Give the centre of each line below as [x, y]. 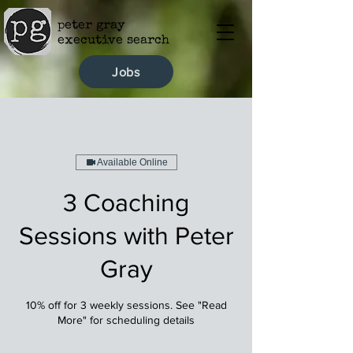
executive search [113, 41]
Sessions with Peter [126, 235]
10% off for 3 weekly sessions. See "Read [126, 305]
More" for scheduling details [126, 320]
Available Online [132, 162]
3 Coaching [126, 202]
